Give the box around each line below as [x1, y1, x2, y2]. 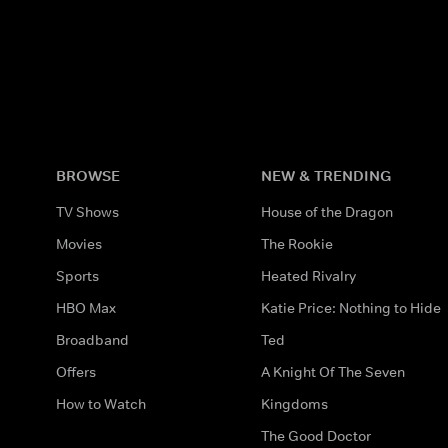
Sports [56, 266, 99, 285]
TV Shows [56, 202, 119, 221]
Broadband [56, 330, 129, 349]
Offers [56, 362, 96, 381]
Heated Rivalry [261, 266, 357, 285]
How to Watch [56, 394, 146, 413]
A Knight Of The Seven [261, 362, 406, 381]
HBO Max [56, 298, 116, 317]
